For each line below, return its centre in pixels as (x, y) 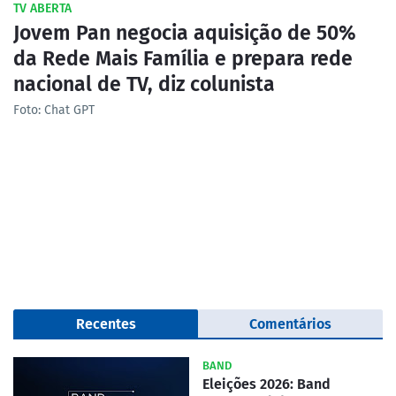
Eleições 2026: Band (267, 384)
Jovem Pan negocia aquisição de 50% (185, 32)
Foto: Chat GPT (54, 110)
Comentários (290, 324)
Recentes (106, 324)
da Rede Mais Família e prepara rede (183, 58)
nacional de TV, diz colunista (144, 84)
